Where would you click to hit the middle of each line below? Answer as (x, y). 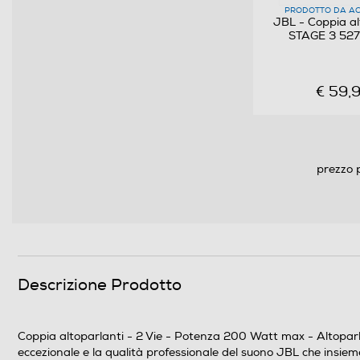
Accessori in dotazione (122, 29)
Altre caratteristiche (114, 83)
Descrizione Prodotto (100, 284)
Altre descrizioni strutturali (135, 321)
